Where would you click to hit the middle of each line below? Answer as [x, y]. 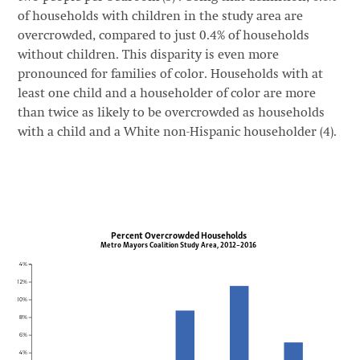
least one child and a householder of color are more [166, 94]
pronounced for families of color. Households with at [170, 74]
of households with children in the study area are [160, 16]
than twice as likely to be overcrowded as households [171, 113]
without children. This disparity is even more [148, 55]
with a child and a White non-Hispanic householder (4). [178, 132]
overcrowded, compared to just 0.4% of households [163, 36]
